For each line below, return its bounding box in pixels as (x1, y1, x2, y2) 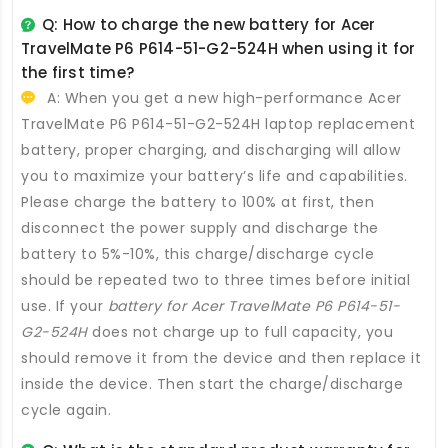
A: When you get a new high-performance (42, 88, 368, 109)
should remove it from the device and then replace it (21, 348, 421, 369)
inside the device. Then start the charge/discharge (21, 374, 403, 395)
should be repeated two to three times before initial (21, 270, 410, 291)
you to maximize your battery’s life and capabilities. (21, 166, 408, 187)
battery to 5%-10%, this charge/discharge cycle (21, 244, 374, 265)
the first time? (21, 62, 134, 84)
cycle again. (21, 400, 111, 421)
